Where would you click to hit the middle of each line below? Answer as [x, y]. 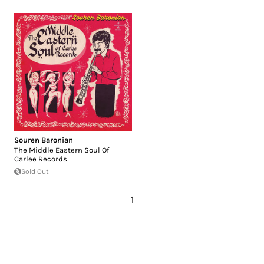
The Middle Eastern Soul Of [62, 150]
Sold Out [35, 171]
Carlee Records [41, 159]
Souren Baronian [44, 140]
